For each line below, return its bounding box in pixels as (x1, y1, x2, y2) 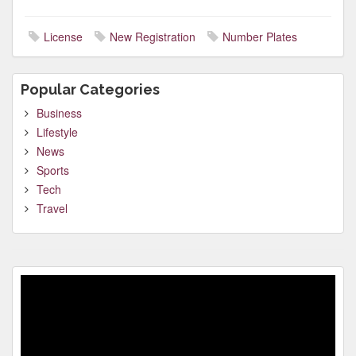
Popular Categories (21, 81, 160, 98)
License (44, 29, 83, 44)
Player (20, 290, 52, 306)
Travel (37, 200, 68, 216)
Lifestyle (37, 124, 78, 140)
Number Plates (222, 29, 297, 44)
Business (37, 105, 82, 121)
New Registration (110, 29, 195, 44)
